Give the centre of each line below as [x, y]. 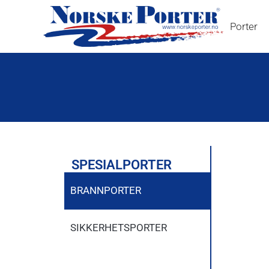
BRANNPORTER [106, 190]
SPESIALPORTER [122, 165]
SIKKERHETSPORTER [119, 227]
